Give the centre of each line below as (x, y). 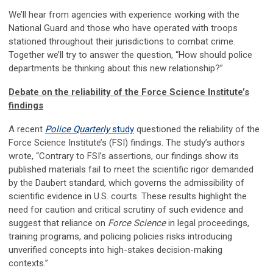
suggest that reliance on (58, 223)
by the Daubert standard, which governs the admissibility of (126, 183)
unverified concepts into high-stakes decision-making (115, 250)
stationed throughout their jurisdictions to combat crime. (122, 42)
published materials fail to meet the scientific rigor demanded (131, 170)
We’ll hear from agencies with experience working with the (124, 15)
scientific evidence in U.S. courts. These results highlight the (128, 197)
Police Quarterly (77, 129)
